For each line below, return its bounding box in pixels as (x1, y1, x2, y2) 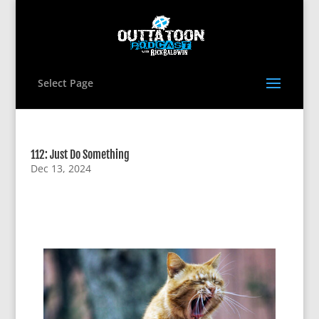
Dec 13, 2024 (30, 162, 91, 175)
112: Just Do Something (30, 147, 130, 162)
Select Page (37, 76, 93, 90)
